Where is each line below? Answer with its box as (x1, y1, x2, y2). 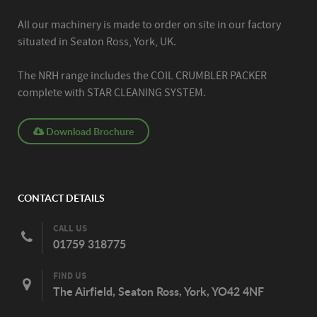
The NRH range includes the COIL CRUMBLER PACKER (18, 68, 267, 83)
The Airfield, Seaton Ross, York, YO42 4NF (53, 283, 264, 300)
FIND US (53, 270, 86, 283)
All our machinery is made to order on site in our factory (18, 17, 281, 32)
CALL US (53, 223, 87, 236)
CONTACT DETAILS (18, 190, 105, 205)
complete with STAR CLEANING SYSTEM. (18, 85, 206, 100)
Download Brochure (44, 123, 134, 138)
